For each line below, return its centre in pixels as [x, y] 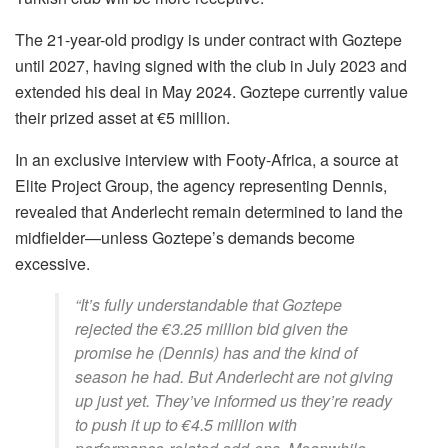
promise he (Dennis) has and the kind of [216, 353]
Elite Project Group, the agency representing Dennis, [201, 186]
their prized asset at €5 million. [122, 118]
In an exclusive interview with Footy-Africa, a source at [206, 160]
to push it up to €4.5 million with [186, 425]
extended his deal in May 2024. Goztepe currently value [211, 92]
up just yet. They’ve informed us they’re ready [233, 401]
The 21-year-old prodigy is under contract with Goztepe [208, 40]
